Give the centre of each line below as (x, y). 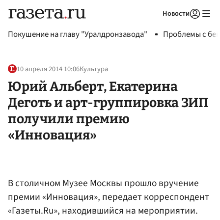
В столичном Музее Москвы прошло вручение (103, 183)
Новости (176, 14)
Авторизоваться (155, 26)
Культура (94, 69)
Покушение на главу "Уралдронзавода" (78, 34)
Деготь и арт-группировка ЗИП (108, 102)
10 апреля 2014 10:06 (48, 69)
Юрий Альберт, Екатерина (93, 86)
